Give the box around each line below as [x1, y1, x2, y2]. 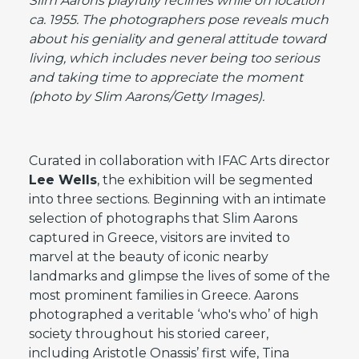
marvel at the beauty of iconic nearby [28, 248, 268, 264]
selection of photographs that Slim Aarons [28, 210, 297, 226]
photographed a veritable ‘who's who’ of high [28, 306, 318, 322]
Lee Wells [28, 171, 97, 188]
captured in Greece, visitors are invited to [28, 229, 290, 245]
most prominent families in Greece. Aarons [28, 287, 298, 303]
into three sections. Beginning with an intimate [28, 191, 326, 207]
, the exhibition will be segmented [96, 171, 313, 188]
